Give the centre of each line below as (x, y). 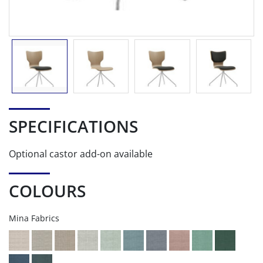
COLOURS (47, 191)
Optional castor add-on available (81, 154)
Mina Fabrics (34, 218)
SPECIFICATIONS (73, 127)
